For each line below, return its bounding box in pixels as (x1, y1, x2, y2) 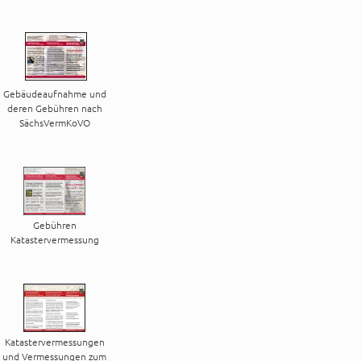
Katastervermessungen (4, 334, 105, 348)
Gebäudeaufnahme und (2, 86, 106, 100)
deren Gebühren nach (6, 101, 102, 114)
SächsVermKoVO (19, 115, 90, 129)
